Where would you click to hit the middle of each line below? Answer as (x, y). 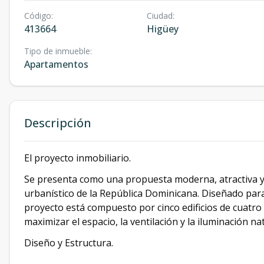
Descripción (58, 123)
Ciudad (159, 16)
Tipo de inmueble (57, 51)
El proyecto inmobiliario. (77, 158)
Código (38, 16)
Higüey (162, 29)
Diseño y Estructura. (69, 243)
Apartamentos (56, 64)
